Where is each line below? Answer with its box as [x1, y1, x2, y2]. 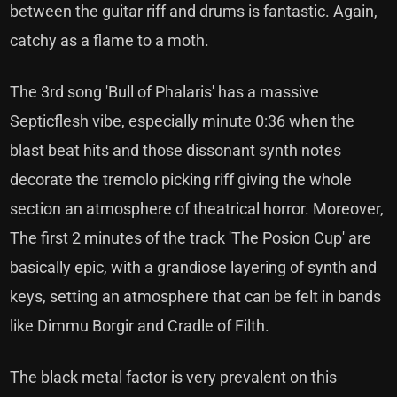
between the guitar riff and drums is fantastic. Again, [10, 2, 378, 20]
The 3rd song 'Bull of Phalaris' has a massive [10, 82, 320, 101]
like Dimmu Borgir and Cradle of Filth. [10, 316, 270, 335]
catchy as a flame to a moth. [10, 31, 210, 50]
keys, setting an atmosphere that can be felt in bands [10, 287, 382, 306]
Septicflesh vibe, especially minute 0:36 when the [10, 112, 355, 130]
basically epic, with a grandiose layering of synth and [10, 258, 378, 276]
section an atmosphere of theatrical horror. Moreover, [10, 199, 385, 218]
